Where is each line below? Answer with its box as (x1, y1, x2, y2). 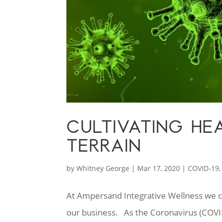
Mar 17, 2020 (137, 164, 180, 173)
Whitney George (76, 164, 130, 173)
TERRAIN (66, 136, 142, 156)
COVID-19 (188, 164, 220, 173)
